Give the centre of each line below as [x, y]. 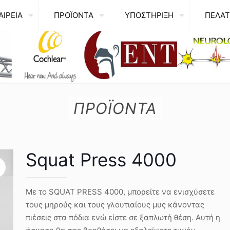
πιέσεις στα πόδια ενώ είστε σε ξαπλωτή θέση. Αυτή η [123, 217]
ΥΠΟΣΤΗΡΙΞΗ [149, 15]
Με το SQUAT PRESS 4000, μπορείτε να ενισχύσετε [120, 192]
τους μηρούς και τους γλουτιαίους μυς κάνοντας [115, 205]
